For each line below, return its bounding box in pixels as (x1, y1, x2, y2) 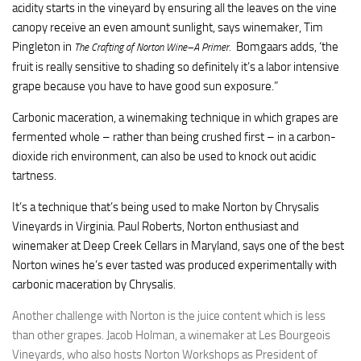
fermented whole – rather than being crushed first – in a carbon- (12, 130, 336, 144)
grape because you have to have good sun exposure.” (12, 79, 278, 93)
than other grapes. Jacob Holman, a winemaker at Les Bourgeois (12, 328, 330, 342)
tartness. (12, 168, 56, 183)
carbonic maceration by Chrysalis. (12, 277, 178, 292)
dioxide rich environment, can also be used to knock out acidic (12, 149, 316, 164)
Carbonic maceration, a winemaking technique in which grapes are (12, 110, 338, 125)
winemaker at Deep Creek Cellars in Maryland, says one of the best (12, 239, 344, 253)
